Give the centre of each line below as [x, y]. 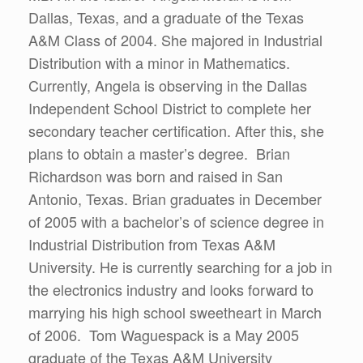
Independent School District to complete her [170, 108]
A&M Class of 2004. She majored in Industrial [175, 40]
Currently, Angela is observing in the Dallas [168, 85]
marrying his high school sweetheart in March [175, 312]
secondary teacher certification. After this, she [176, 130]
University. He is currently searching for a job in [180, 267]
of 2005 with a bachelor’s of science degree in [176, 221]
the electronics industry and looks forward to [171, 289]
